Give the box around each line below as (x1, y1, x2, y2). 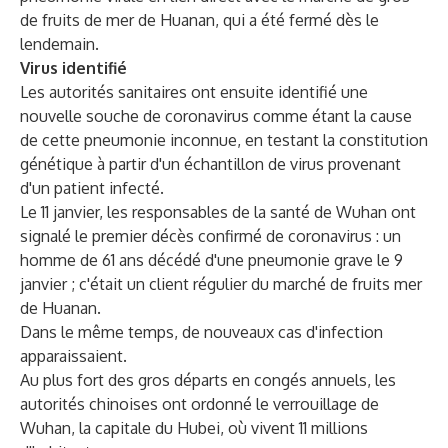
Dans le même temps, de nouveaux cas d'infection (20, 322, 383, 342)
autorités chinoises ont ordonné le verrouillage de (20, 394, 379, 414)
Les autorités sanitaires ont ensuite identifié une (20, 82, 368, 102)
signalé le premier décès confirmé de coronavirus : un (20, 226, 401, 246)
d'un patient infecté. (20, 178, 164, 198)
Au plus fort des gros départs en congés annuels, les (20, 370, 396, 390)
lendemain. (20, 34, 99, 54)
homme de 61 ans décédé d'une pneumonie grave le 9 (20, 250, 403, 270)
